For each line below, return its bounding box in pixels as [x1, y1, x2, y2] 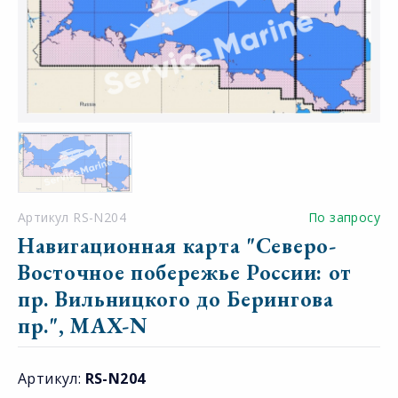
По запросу [308, 209, 380, 227]
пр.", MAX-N [18, 312, 148, 340]
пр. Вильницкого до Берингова [18, 285, 334, 314]
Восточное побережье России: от [18, 259, 352, 287]
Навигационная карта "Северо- [18, 232, 337, 260]
